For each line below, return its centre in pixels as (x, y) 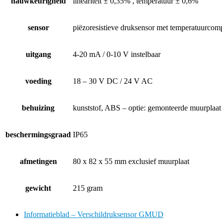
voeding (38, 81)
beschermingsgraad (38, 134)
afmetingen (38, 161)
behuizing (38, 108)
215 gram (88, 188)
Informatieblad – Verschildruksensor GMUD (94, 214)
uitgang (38, 54)
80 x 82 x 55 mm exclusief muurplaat (131, 161)
